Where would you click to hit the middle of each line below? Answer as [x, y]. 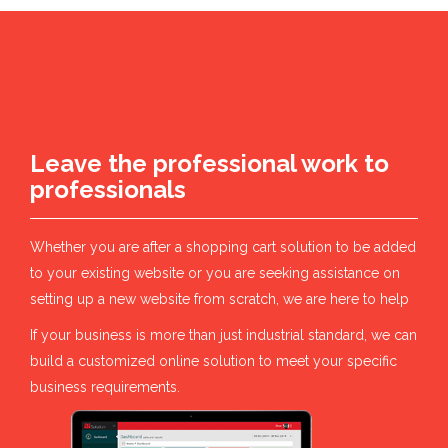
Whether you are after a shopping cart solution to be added [223, 247]
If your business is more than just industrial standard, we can [223, 335]
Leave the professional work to [209, 164]
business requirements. [105, 387]
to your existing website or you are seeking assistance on [215, 273]
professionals [108, 190]
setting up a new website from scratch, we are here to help [219, 299]
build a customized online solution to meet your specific [213, 361]
